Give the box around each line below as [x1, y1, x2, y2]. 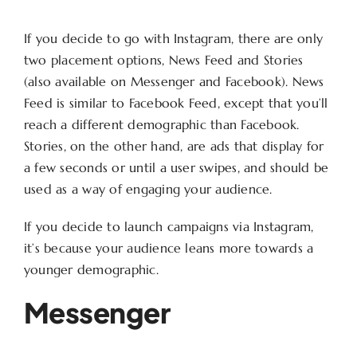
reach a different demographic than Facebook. [23, 116, 300, 133]
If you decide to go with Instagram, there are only [23, 30, 323, 47]
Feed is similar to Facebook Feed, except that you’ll [23, 95, 328, 112]
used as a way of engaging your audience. [23, 181, 273, 198]
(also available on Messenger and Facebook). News [23, 73, 324, 90]
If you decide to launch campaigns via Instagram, [23, 218, 314, 235]
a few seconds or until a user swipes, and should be [23, 159, 329, 176]
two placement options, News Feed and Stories [23, 52, 304, 69]
